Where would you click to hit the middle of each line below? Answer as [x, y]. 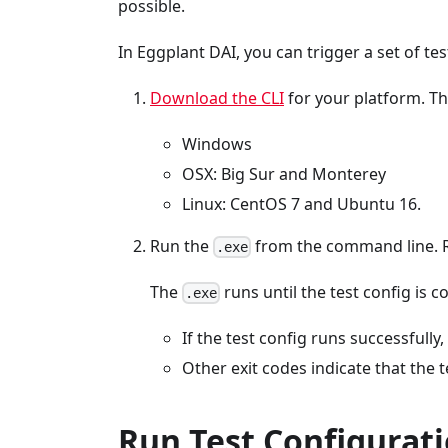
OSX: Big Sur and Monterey [284, 173]
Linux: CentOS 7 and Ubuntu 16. [301, 203]
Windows [217, 143]
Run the [181, 245]
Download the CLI [217, 97]
